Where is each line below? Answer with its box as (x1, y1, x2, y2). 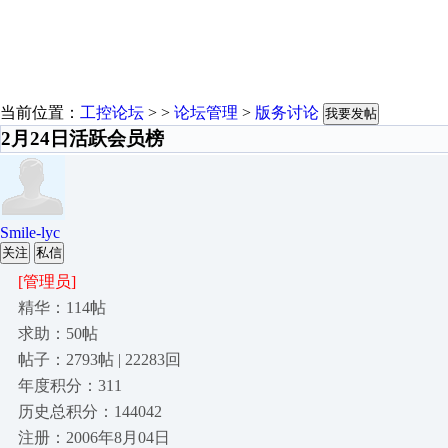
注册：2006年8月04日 (18, 429, 170, 446)
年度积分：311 (18, 377, 122, 394)
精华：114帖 (18, 299, 106, 316)
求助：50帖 (18, 325, 98, 342)
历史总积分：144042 (18, 403, 162, 420)
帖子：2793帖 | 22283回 (18, 351, 181, 368)
